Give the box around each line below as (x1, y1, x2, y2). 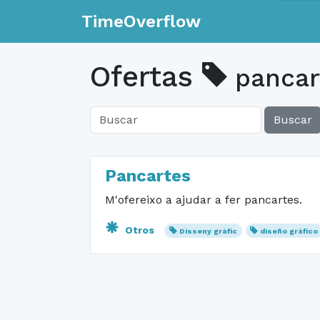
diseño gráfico (260, 226, 319, 236)
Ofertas (90, 60, 202, 94)
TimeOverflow (81, 11, 201, 31)
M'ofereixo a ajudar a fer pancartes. (105, 193, 302, 206)
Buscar (274, 113, 312, 126)
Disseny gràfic (179, 226, 237, 236)
